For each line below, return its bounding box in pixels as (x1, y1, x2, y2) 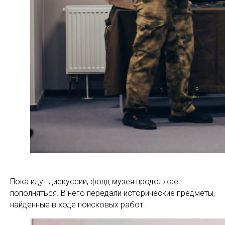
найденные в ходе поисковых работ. (10, 200, 145, 209)
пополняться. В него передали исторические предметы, (10, 188, 215, 198)
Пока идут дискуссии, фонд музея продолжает (10, 177, 182, 186)
